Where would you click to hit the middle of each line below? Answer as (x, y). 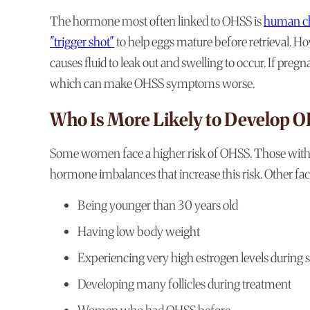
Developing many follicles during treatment (184, 284)
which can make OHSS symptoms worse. (152, 84)
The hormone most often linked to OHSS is (156, 21)
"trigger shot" (82, 42)
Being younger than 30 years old (158, 206)
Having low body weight (139, 232)
